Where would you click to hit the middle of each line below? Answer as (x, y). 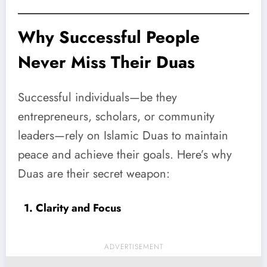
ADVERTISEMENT (133, 246)
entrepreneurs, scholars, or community (116, 117)
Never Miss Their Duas (106, 62)
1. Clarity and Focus (72, 208)
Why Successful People (109, 37)
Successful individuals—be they (97, 98)
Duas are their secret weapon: (94, 174)
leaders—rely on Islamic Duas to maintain (123, 136)
